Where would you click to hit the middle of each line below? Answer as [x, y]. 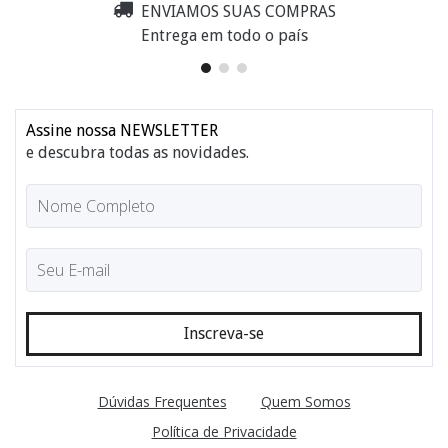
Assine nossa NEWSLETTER [122, 131]
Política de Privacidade [224, 432]
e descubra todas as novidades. [137, 153]
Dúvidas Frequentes [162, 402]
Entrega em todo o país [224, 36]
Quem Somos [305, 402]
